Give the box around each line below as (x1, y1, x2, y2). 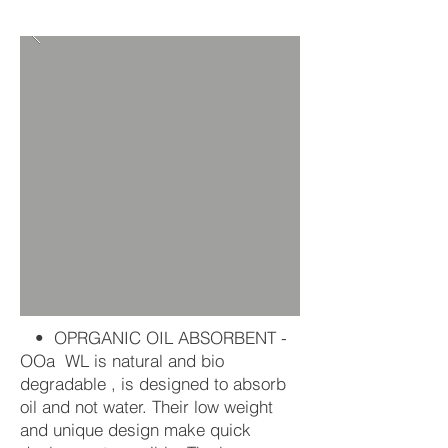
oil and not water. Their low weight (20, 396, 273, 417)
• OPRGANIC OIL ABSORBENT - (20, 327, 287, 348)
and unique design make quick (20, 419, 251, 440)
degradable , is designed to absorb (20, 373, 286, 394)
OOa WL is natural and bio (20, 350, 224, 371)
